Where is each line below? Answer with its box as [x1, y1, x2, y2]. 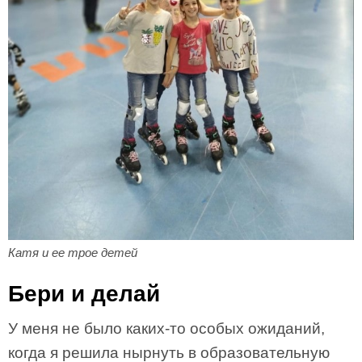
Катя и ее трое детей [8, 246, 137, 260]
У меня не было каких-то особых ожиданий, [8, 320, 325, 338]
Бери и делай [8, 281, 160, 307]
